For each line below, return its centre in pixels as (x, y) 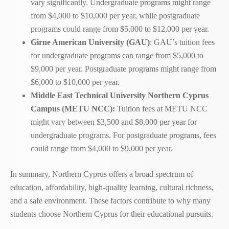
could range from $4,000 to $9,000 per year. (102, 148)
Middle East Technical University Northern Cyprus (120, 95)
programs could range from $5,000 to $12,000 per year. (120, 29)
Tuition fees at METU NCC (161, 109)
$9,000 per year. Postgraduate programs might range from (123, 69)
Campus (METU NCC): (73, 109)
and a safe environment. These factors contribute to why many (110, 201)
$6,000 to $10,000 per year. (75, 82)
